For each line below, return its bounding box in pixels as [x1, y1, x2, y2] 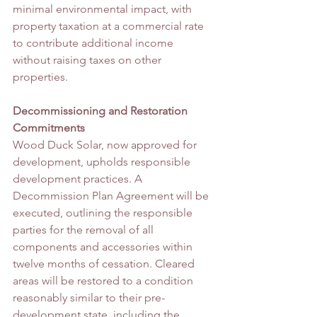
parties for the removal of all [13, 222, 156, 236]
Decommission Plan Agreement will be [13, 188, 212, 202]
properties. [13, 69, 68, 83]
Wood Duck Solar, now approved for [13, 137, 200, 151]
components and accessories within [13, 239, 195, 253]
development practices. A [13, 171, 145, 185]
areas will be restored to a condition [13, 273, 196, 287]
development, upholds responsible [13, 154, 193, 168]
